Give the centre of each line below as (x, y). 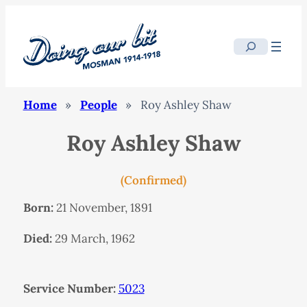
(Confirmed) (153, 180)
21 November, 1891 (102, 207)
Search (251, 47)
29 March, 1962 (93, 238)
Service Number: (69, 288)
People (98, 105)
